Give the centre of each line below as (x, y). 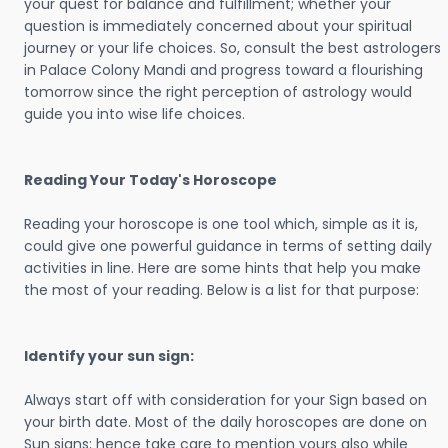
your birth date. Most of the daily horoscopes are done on (225, 422)
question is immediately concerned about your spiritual (218, 26)
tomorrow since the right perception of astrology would (218, 92)
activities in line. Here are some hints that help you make (222, 268)
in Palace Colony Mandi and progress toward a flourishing (223, 70)
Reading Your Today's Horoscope (150, 180)
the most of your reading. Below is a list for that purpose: (221, 290)
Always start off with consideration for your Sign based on (225, 400)
